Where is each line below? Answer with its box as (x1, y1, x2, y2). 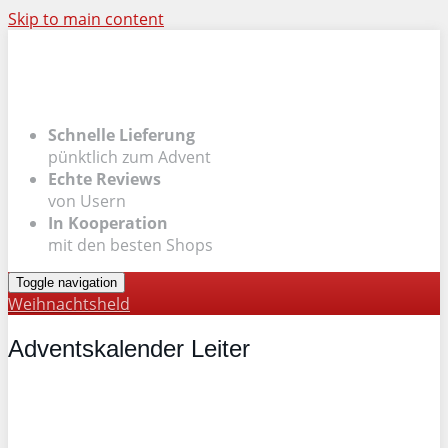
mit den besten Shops (48, 234, 213, 256)
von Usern (48, 190, 126, 212)
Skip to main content (8, 8, 164, 30)
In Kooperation (48, 212, 168, 234)
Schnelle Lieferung (48, 124, 195, 146)
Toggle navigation (16, 275, 117, 290)
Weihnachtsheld (8, 293, 130, 315)
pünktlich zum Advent (48, 146, 211, 168)
